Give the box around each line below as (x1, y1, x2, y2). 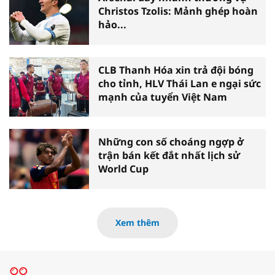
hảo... (98, 18, 126, 32)
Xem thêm (115, 216, 160, 228)
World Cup (98, 162, 149, 176)
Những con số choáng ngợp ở (98, 135, 244, 149)
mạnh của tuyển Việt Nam (98, 90, 227, 104)
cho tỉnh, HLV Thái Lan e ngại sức (98, 76, 261, 90)
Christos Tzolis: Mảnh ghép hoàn (98, 4, 258, 18)
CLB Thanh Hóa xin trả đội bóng (98, 63, 254, 77)
